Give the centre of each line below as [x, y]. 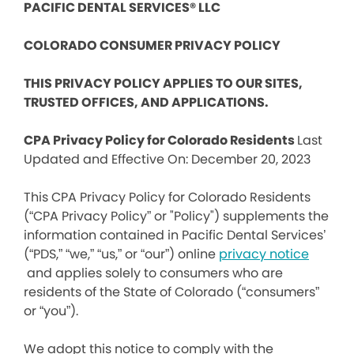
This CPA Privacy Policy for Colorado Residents [167, 197]
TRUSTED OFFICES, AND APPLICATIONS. [146, 102]
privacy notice [264, 254]
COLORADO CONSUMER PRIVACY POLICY [152, 45]
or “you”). [51, 311]
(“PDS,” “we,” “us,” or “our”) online [121, 254]
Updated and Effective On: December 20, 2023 [167, 159]
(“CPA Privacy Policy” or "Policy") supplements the [176, 216]
